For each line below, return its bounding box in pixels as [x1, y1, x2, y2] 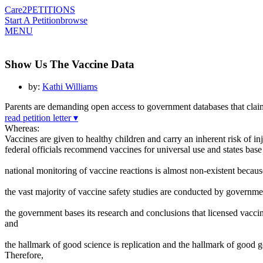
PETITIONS [27, 5, 75, 15]
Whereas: [5, 123, 39, 134]
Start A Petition [5, 15, 60, 25]
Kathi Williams [42, 82, 97, 92]
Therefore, [5, 250, 43, 261]
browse [60, 15, 87, 25]
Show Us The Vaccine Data [5, 58, 134, 70]
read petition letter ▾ [5, 113, 78, 123]
